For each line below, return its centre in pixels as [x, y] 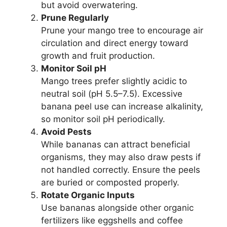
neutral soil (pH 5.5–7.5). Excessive [112, 94]
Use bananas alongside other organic [117, 208]
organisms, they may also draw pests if [121, 157]
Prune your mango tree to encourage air [122, 31]
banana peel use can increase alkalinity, [122, 107]
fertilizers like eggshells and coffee [112, 221]
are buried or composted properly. [110, 183]
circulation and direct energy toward [115, 43]
